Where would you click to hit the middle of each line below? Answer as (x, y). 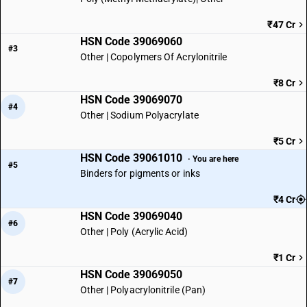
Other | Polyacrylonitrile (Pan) (143, 290)
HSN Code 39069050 (131, 274)
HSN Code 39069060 (131, 41)
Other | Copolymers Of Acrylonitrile (153, 57)
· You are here (213, 159)
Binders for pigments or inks (140, 173)
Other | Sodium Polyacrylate (139, 115)
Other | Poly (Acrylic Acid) (134, 232)
